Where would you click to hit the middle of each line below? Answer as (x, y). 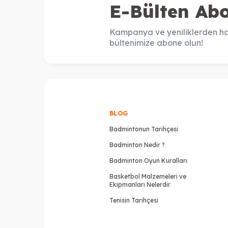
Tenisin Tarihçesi (134, 200)
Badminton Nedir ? (137, 145)
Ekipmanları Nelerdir (140, 184)
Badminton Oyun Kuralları (148, 161)
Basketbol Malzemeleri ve (148, 176)
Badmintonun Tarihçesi (144, 129)
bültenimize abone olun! (156, 43)
